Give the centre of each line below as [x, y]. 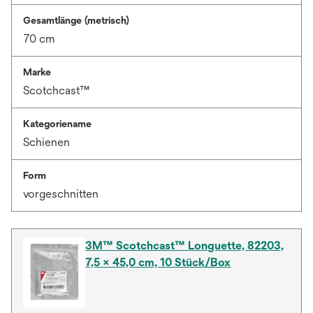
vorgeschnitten [61, 194]
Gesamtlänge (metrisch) [76, 21]
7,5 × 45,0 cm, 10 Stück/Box [158, 263]
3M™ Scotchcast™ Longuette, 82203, [185, 246]
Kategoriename [57, 124]
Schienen [46, 143]
